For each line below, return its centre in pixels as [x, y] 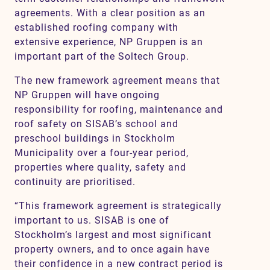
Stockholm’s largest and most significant [113, 235]
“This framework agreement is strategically [118, 206]
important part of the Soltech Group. [102, 56]
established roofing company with [96, 27]
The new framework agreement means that [117, 80]
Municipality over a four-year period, [102, 153]
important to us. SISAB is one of [92, 220]
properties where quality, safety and [100, 167]
